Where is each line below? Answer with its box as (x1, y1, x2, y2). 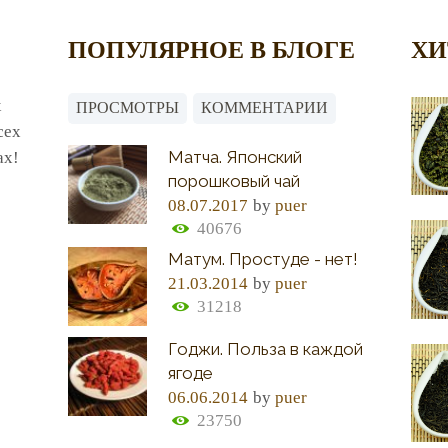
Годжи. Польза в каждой (168, 339, 364, 360)
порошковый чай (168, 170, 301, 191)
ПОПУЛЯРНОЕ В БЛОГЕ (67, 35, 355, 63)
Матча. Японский (168, 146, 303, 167)
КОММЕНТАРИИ (200, 99, 328, 117)
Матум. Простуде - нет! (168, 249, 359, 269)
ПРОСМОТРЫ (75, 99, 179, 117)
